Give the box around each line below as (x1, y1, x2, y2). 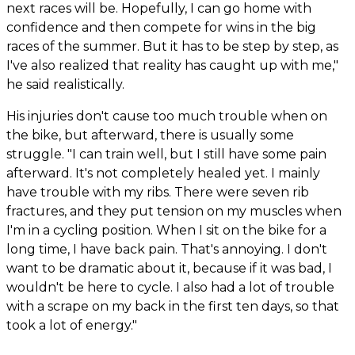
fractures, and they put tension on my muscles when (6, 203, 342, 219)
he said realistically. (6, 76, 124, 92)
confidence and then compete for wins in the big (6, 19, 316, 35)
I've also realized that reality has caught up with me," (6, 57, 338, 73)
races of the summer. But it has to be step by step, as (6, 38, 338, 54)
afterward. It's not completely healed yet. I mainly (6, 165, 320, 181)
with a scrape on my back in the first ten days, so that (6, 298, 339, 314)
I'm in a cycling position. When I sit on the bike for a (6, 222, 326, 238)
